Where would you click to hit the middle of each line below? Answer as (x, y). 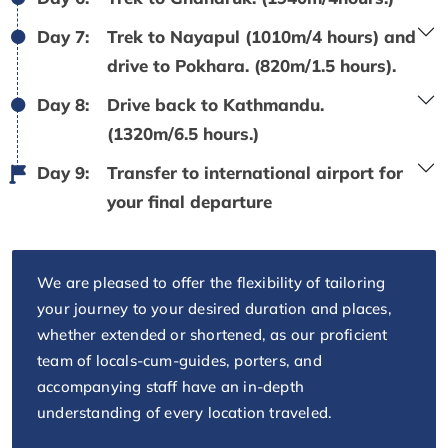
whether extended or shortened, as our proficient (212, 335)
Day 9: (63, 173)
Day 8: (63, 105)
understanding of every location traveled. (185, 413)
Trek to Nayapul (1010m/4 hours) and (261, 37)
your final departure (189, 202)
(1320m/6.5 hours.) (183, 134)
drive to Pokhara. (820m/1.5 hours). (251, 66)
